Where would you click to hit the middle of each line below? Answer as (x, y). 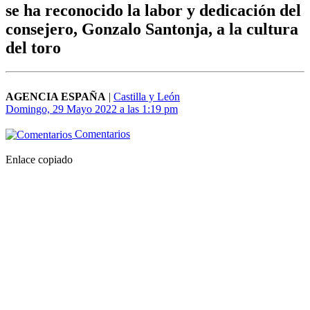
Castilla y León (147, 97)
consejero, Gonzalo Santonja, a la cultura (152, 29)
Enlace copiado (39, 160)
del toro (33, 48)
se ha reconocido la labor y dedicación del (153, 11)
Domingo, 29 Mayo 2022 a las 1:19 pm (92, 109)
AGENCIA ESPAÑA (56, 97)
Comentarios (101, 134)
